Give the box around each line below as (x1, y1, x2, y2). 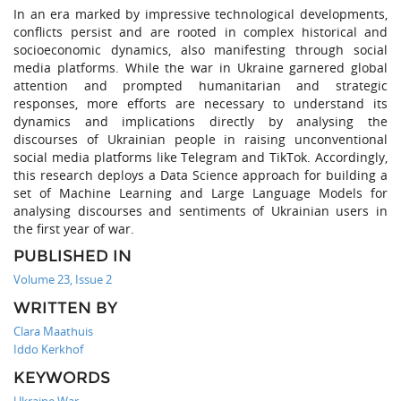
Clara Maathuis (13, 323, 93, 340)
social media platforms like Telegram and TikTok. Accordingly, (13, 149, 388, 166)
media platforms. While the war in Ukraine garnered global (13, 59, 388, 77)
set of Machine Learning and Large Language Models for (13, 184, 388, 202)
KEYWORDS (13, 368, 110, 388)
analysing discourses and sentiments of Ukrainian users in (13, 202, 388, 220)
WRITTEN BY (13, 298, 117, 319)
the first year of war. (13, 220, 134, 238)
